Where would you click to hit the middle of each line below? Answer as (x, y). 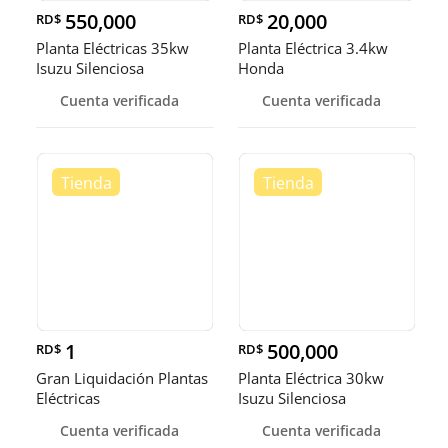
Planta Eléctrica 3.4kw (313, 47)
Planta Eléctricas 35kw (112, 47)
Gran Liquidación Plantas (122, 377)
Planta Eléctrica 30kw (311, 377)
